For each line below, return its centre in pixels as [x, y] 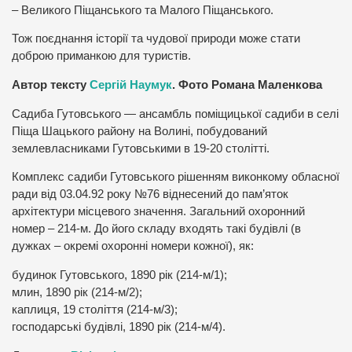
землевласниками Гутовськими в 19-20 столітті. [141, 148]
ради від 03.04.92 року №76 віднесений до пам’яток [150, 194]
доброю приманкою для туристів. [101, 56]
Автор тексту [51, 84]
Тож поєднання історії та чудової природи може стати [156, 39]
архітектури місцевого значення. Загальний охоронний [158, 212]
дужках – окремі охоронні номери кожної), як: [133, 246]
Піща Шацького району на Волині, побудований [139, 131]
